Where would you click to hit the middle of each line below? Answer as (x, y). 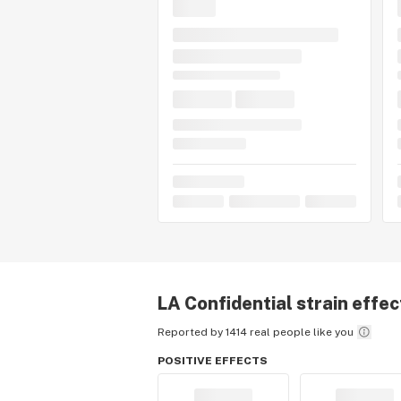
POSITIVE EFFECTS (213, 361)
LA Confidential (225, 303)
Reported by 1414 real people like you (256, 332)
